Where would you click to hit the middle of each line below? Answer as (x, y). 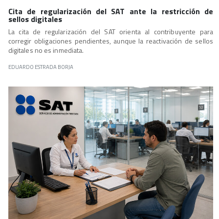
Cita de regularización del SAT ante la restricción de (110, 11)
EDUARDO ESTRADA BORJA (41, 67)
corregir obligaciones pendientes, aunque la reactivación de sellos (110, 41)
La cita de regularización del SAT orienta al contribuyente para (110, 32)
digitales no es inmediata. (46, 50)
